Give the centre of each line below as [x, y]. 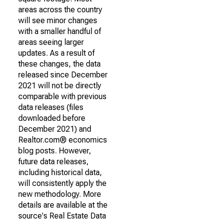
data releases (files [51, 107]
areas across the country [60, 10]
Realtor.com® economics [63, 140]
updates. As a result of [56, 53]
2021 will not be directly [60, 86]
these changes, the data [59, 64]
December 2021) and [55, 129]
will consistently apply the [62, 183]
